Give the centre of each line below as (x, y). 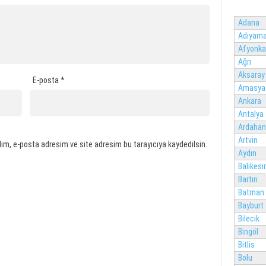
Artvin (248, 140)
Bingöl (248, 232)
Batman (251, 192)
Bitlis (246, 245)
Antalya (251, 114)
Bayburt (251, 205)
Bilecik (249, 218)
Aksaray (251, 75)
